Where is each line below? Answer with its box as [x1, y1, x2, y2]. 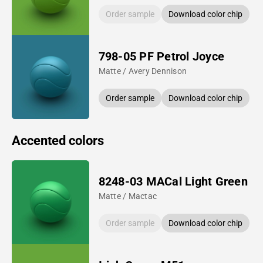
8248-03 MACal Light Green [98, 174, 248, 188]
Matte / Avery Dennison [98, 66, 187, 76]
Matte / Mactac [98, 191, 157, 201]
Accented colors [12, 133, 104, 148]
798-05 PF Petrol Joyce [98, 49, 225, 63]
